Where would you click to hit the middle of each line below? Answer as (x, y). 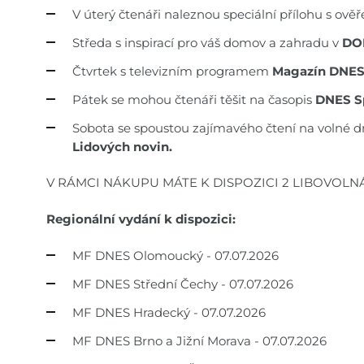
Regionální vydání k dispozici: (141, 219)
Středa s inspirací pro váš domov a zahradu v (207, 42)
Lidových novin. (122, 146)
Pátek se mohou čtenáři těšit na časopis (194, 99)
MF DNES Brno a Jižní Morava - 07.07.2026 (199, 340)
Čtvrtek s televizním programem (172, 71)
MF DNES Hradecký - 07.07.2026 (169, 312)
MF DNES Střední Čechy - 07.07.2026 (183, 284)
